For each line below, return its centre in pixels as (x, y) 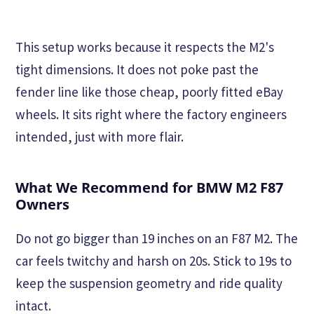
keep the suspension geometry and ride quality (149, 284)
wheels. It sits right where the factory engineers (151, 115)
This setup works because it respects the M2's (145, 47)
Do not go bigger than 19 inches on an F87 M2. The (157, 239)
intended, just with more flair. (100, 137)
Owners (42, 205)
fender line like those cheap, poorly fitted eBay (149, 92)
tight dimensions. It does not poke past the (137, 70)
